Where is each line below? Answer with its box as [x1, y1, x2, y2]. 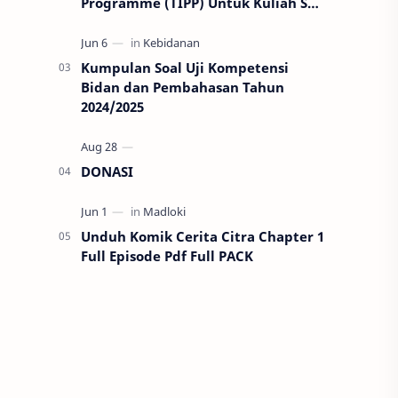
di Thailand [81, 13, 157, 31]
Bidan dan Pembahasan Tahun [81, 78, 284, 96]
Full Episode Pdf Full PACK [81, 247, 253, 265]
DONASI [81, 163, 133, 180]
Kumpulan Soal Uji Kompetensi [81, 59, 289, 76]
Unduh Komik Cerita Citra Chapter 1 [81, 227, 324, 245]
